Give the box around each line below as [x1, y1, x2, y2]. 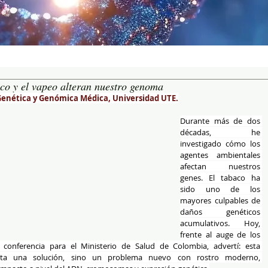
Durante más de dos [180, 115, 260, 126]
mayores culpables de [180, 195, 260, 206]
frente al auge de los [180, 229, 260, 240]
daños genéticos [180, 206, 260, 217]
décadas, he [180, 127, 260, 138]
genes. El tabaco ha [180, 172, 260, 183]
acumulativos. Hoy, [180, 218, 260, 229]
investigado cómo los [180, 138, 260, 149]
